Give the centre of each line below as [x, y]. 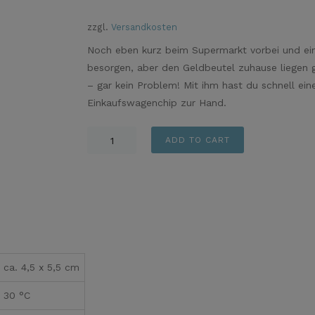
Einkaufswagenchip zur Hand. [157, 102]
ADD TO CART [198, 140]
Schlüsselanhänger [131, 135]
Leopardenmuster [129, 152]
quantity [107, 187]
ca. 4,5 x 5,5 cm [41, 268]
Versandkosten [144, 27]
